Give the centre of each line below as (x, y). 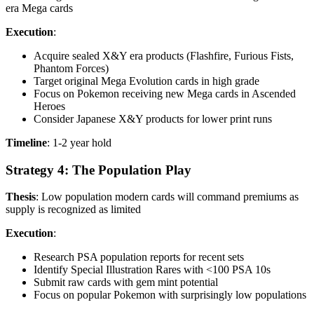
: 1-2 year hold (79, 142)
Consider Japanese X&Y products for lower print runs (153, 118)
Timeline (26, 142)
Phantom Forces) (71, 68)
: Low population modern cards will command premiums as (167, 197)
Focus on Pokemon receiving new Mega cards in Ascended (165, 93)
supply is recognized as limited (73, 210)
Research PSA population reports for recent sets (139, 257)
